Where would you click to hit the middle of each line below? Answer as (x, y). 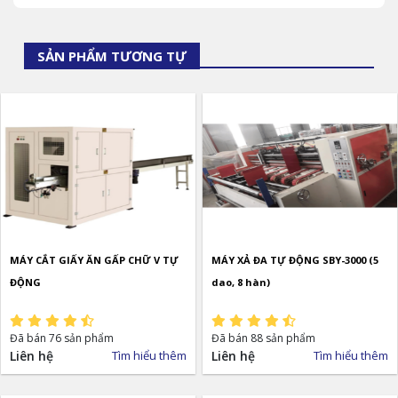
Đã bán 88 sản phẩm (263, 338)
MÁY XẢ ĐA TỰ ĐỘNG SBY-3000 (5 (295, 259)
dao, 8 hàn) (241, 282)
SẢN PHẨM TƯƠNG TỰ (112, 56)
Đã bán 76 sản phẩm (62, 338)
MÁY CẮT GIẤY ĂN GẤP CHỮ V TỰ (94, 259)
